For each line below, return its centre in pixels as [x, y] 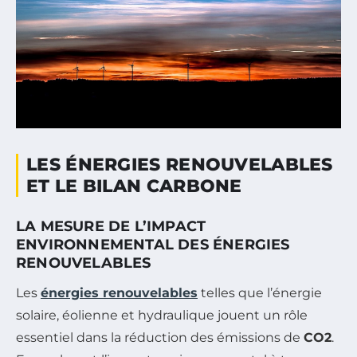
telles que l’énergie [260, 292]
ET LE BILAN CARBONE [134, 186]
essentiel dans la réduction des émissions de [160, 337]
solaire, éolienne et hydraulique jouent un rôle [162, 315]
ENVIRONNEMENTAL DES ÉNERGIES [153, 244]
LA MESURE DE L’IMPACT [111, 226]
